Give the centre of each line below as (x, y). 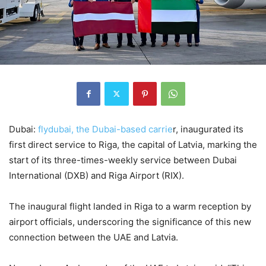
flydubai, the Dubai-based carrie (105, 129)
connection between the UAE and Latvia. (94, 237)
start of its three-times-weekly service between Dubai (123, 160)
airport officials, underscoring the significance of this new (130, 221)
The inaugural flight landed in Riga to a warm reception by (130, 206)
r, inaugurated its (208, 129)
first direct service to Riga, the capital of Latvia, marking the (133, 144)
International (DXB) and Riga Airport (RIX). (96, 175)
